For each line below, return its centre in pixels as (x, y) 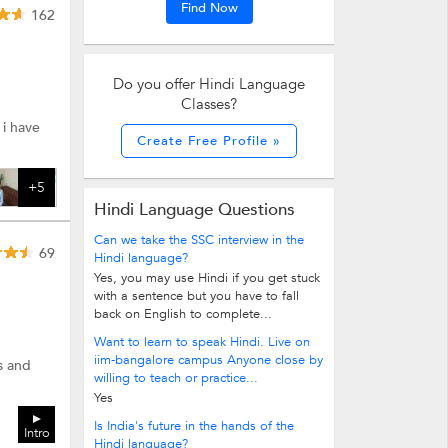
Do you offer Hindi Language (209, 84)
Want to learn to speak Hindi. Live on (202, 342)
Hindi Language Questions (194, 209)
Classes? (209, 104)
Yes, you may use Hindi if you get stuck (207, 278)
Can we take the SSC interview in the (199, 240)
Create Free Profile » (209, 141)
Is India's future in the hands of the (194, 426)
